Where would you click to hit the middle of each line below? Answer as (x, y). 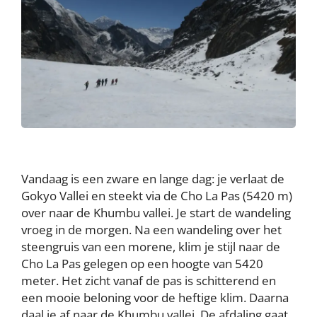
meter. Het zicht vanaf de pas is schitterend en (149, 281)
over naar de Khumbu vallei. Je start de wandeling (156, 213)
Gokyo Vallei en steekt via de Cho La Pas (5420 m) (157, 196)
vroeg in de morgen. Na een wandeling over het (151, 230)
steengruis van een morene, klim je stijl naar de (151, 247)
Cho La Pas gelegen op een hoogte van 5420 (142, 264)
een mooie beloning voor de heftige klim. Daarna (155, 298)
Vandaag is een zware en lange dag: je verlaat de (153, 179)
